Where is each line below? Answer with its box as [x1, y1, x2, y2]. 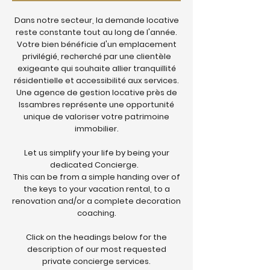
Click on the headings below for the [26, 231, 167, 243]
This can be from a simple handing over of [13, 171, 180, 183]
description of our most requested [27, 243, 166, 255]
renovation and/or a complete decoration [12, 195, 181, 207]
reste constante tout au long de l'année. [16, 27, 177, 38]
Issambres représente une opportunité [19, 99, 174, 110]
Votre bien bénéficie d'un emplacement [16, 39, 177, 50]
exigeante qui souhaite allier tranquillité [17, 63, 176, 74]
